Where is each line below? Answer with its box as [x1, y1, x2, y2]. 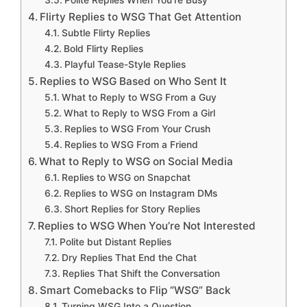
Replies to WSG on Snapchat [61, 171, 191, 183]
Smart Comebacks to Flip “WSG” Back [40, 283, 232, 297]
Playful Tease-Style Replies [64, 58, 186, 70]
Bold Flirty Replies [63, 42, 143, 54]
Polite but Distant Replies [59, 236, 171, 247]
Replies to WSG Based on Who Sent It [40, 74, 228, 88]
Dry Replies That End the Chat [61, 251, 197, 263]
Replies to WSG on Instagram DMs [63, 187, 217, 199]
